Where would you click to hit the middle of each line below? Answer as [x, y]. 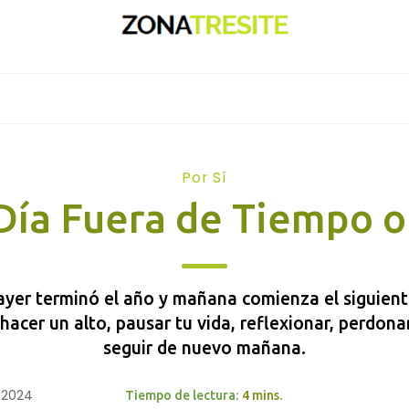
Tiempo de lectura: [184, 395]
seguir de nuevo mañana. [204, 348]
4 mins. [263, 395]
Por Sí [204, 178]
